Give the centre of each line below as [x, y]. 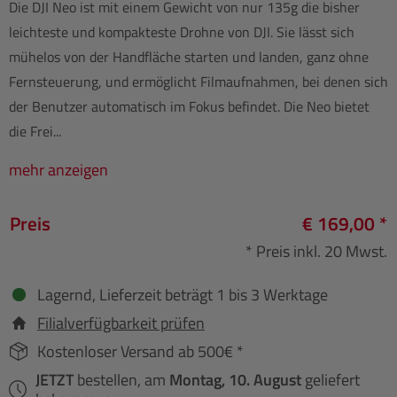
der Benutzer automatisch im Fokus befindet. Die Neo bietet [189, 106]
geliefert [331, 379]
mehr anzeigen [58, 169]
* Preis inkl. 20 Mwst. [316, 251]
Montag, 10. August [236, 379]
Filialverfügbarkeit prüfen [121, 323]
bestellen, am [124, 379]
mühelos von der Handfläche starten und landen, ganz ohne [189, 56]
